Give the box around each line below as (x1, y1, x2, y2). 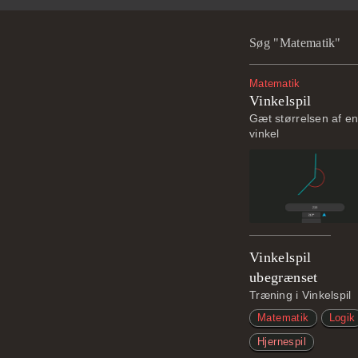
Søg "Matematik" (249, 36, 341, 50)
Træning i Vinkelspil (249, 288, 352, 301)
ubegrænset (249, 269, 318, 285)
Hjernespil (257, 336, 306, 348)
